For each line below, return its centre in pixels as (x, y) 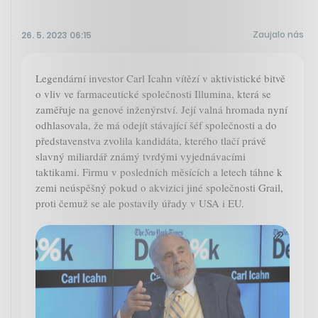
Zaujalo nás (278, 35)
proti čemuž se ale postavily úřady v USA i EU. (140, 203)
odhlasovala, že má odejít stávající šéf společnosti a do (156, 125)
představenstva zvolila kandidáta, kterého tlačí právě (151, 141)
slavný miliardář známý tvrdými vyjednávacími (141, 157)
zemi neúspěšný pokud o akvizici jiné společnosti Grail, (159, 188)
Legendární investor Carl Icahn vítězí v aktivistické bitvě (160, 78)
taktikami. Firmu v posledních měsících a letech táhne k (159, 172)
